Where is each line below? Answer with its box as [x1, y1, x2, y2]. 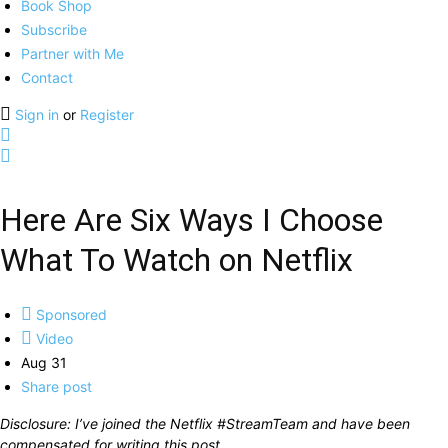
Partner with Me [21, 45, 124, 62]
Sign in [15, 106, 63, 123]
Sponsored [32, 306, 107, 323]
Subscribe [21, 21, 87, 38]
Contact [21, 69, 73, 86]
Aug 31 [21, 354, 67, 371]
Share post [21, 378, 92, 395]
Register [80, 106, 134, 123]
